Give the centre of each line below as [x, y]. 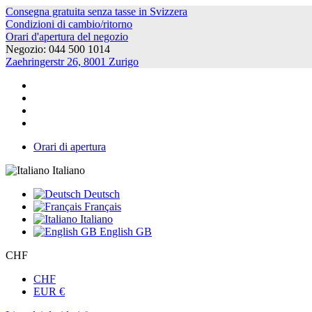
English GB [124, 232]
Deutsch [100, 194]
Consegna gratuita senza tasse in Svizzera [96, 11]
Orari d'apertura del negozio [67, 37]
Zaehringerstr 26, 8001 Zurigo [72, 62]
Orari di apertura [70, 147]
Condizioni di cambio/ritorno [69, 24]
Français [101, 206]
